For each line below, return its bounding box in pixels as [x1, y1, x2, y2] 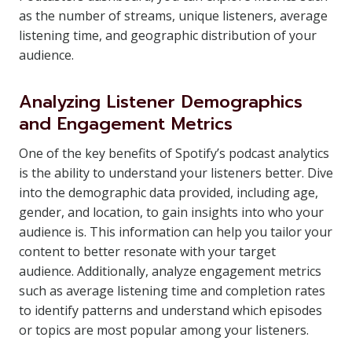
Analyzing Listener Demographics [19, 89, 302, 115]
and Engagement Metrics [19, 111, 233, 137]
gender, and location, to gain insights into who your [19, 203, 324, 221]
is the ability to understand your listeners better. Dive [19, 164, 333, 181]
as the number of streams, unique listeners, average [19, 7, 328, 24]
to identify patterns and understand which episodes [19, 302, 322, 319]
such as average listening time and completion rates [19, 282, 325, 299]
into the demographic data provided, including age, [19, 184, 318, 201]
